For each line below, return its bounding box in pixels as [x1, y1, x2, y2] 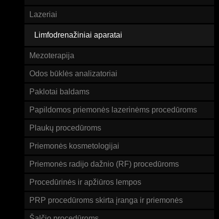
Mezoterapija [29, 51, 74, 60]
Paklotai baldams [29, 88, 89, 96]
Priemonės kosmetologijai [29, 142, 119, 151]
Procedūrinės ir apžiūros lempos [29, 178, 141, 187]
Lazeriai [29, 10, 57, 19]
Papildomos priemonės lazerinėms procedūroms [29, 106, 197, 114]
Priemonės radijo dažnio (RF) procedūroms [29, 160, 179, 169]
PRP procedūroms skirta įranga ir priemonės [29, 196, 183, 205]
